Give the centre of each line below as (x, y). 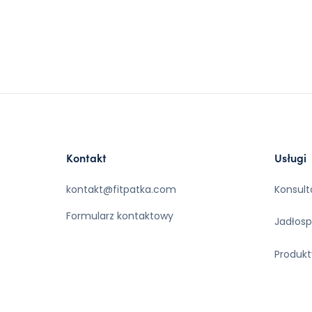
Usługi (291, 157)
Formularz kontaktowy (120, 216)
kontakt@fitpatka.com (121, 189)
